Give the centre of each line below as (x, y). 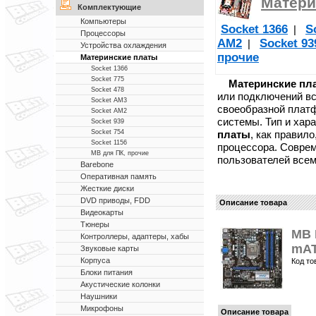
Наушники (99, 296)
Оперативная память (119, 176)
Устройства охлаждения (123, 45)
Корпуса (95, 260)
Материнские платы (119, 57)
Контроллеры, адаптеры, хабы (135, 236)
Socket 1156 (109, 142)
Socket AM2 (109, 111)
